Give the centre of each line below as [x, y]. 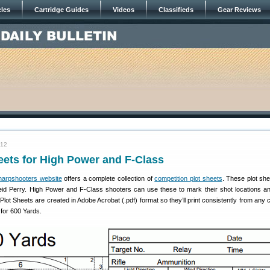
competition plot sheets [188, 178]
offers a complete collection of [108, 178]
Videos [124, 10]
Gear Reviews [239, 10]
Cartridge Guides [61, 10]
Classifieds [176, 10]
